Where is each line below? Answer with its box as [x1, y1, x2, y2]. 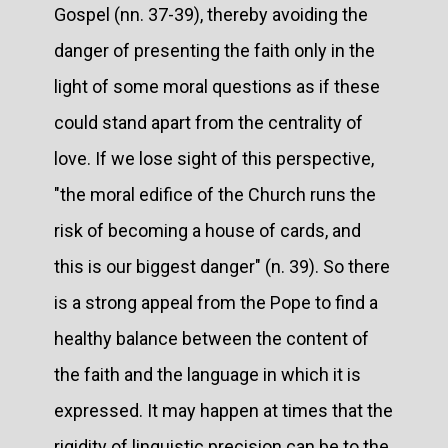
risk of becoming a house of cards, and [54, 219, 361, 241]
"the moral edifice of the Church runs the [54, 183, 376, 205]
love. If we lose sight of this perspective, [54, 147, 374, 169]
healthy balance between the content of [54, 327, 369, 349]
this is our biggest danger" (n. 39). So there [54, 255, 390, 277]
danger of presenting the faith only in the [54, 39, 375, 61]
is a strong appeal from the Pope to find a [54, 291, 378, 313]
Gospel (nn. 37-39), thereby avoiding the [54, 3, 368, 25]
